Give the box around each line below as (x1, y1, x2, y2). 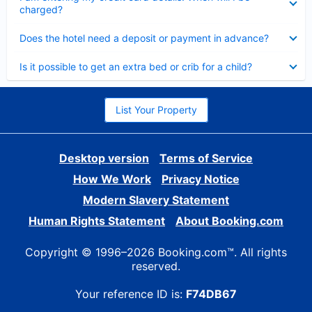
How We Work (72, 172, 151, 186)
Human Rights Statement (29, 214, 165, 228)
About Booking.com (175, 214, 283, 228)
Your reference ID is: (75, 287, 186, 301)
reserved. (132, 259, 180, 273)
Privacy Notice (161, 172, 240, 186)
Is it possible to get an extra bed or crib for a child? (19, 61, 252, 72)
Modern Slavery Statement (83, 193, 229, 207)
